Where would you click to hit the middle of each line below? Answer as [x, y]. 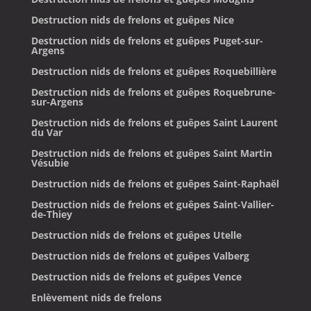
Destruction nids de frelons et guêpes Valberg [140, 255]
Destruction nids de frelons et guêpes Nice [132, 19]
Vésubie [50, 162]
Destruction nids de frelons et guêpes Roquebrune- [153, 92]
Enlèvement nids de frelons [96, 297]
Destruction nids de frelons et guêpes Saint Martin [151, 153]
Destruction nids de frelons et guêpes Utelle [136, 235]
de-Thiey [51, 214]
